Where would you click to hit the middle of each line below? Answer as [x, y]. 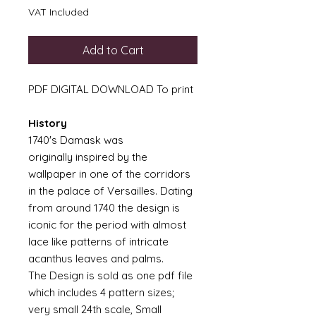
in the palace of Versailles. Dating [110, 191]
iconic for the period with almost [107, 225]
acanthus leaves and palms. [97, 259]
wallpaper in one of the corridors [109, 174]
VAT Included [59, 12]
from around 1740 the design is [104, 208]
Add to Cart [113, 50]
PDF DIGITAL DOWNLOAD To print [111, 89]
